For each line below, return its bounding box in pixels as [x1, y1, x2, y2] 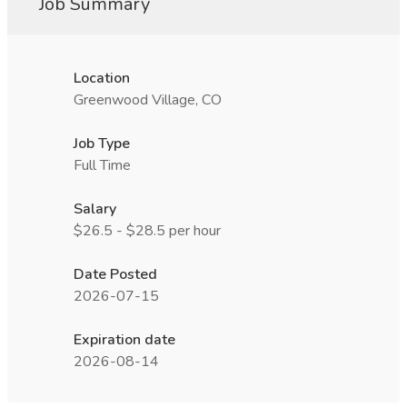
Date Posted [74, 264, 157, 284]
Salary [74, 199, 116, 219]
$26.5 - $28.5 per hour [74, 221, 221, 241]
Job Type [74, 134, 130, 154]
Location [74, 68, 130, 88]
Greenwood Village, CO [74, 90, 222, 110]
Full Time [74, 155, 131, 175]
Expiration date [74, 330, 175, 350]
